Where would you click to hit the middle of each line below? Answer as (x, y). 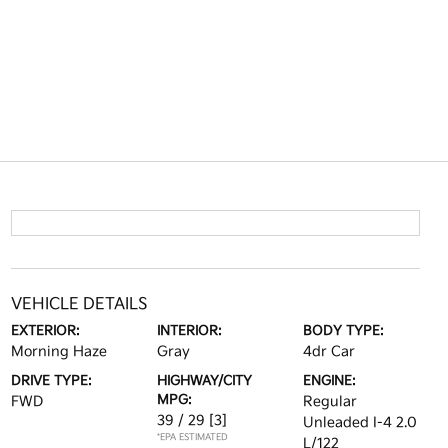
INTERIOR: (189, 331)
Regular (330, 401)
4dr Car (329, 351)
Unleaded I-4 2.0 (360, 422)
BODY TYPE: (344, 331)
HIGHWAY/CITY (204, 381)
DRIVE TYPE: (51, 381)
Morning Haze (58, 351)
